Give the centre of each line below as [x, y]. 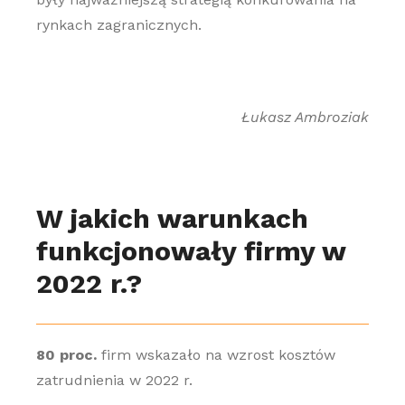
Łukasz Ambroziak [306, 117]
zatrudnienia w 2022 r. [114, 380]
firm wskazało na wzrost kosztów [216, 355]
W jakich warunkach [172, 218]
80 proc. [66, 355]
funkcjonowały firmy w [190, 251]
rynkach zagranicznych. [118, 25]
